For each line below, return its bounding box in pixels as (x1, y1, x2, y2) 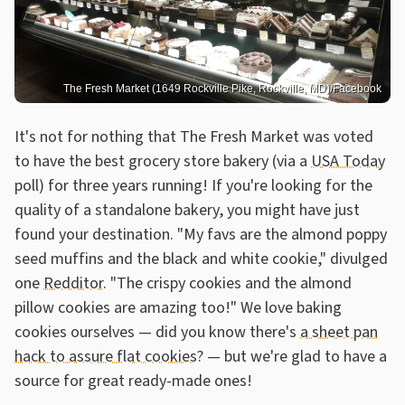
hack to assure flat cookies (14, 344, 197, 368)
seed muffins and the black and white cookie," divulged (14, 247, 388, 270)
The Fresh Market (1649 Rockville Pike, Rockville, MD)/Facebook (63, 81, 381, 95)
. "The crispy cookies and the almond (103, 271, 352, 295)
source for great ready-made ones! (14, 369, 256, 392)
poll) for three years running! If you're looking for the (14, 174, 372, 197)
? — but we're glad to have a (197, 344, 387, 368)
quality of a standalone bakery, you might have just (14, 198, 360, 221)
